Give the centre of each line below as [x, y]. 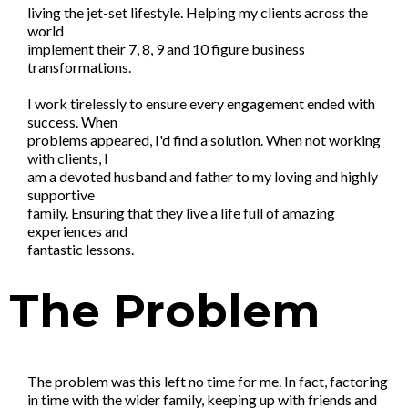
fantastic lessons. [81, 249]
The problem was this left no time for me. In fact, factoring [208, 381]
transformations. [79, 67]
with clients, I [68, 158]
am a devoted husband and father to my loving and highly [203, 176]
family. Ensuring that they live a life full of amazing [181, 213]
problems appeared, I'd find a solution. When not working [204, 140]
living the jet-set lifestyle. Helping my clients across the [198, 12]
